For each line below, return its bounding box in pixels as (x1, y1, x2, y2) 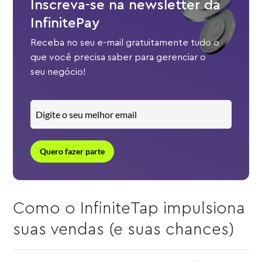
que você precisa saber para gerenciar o (30, 53, 206, 63)
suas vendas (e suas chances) (13, 221, 235, 238)
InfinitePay (30, 16, 100, 31)
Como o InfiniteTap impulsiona (13, 200, 246, 217)
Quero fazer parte (40, 146, 105, 157)
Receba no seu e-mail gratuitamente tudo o (30, 38, 220, 48)
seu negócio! (30, 67, 86, 77)
